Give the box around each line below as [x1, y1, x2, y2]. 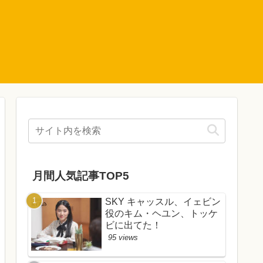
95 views [108, 233, 138, 242]
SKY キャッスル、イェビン [105, 197, 221, 207]
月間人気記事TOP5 [32, 170, 130, 183]
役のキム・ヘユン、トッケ [105, 208, 218, 219]
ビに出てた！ [105, 220, 161, 231]
